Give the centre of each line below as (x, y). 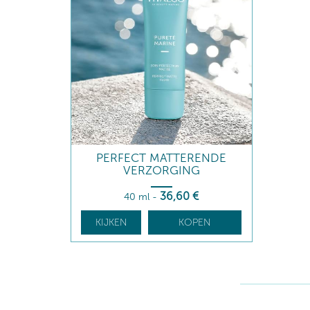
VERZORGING (161, 170)
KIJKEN (111, 222)
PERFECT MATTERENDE (162, 158)
